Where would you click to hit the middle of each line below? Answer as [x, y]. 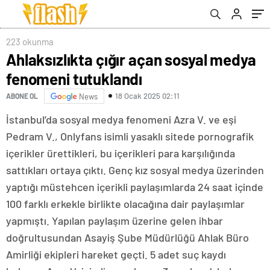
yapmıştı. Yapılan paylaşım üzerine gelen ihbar [115, 220]
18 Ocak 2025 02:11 [147, 96]
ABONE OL [22, 96]
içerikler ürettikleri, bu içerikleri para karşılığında [121, 153]
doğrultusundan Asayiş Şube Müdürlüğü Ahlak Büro [127, 237]
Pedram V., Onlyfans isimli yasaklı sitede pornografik [130, 136]
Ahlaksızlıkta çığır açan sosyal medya [131, 59]
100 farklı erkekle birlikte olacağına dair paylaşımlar [125, 203]
